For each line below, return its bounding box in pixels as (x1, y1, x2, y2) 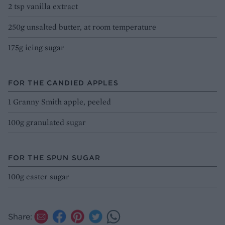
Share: (8, 211, 32, 221)
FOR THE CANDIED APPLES (8, 78, 119, 87)
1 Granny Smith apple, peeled (8, 96, 111, 107)
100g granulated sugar (8, 117, 86, 128)
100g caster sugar (8, 171, 69, 182)
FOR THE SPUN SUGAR (8, 153, 101, 162)
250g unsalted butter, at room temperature (8, 21, 156, 32)
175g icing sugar (8, 42, 64, 53)
